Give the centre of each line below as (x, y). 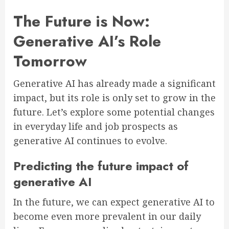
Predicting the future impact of (101, 166)
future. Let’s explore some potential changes (114, 112)
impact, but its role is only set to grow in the (114, 98)
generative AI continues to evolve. (90, 141)
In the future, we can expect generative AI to (114, 202)
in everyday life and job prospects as (96, 127)
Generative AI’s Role (87, 41)
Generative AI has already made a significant (114, 84)
